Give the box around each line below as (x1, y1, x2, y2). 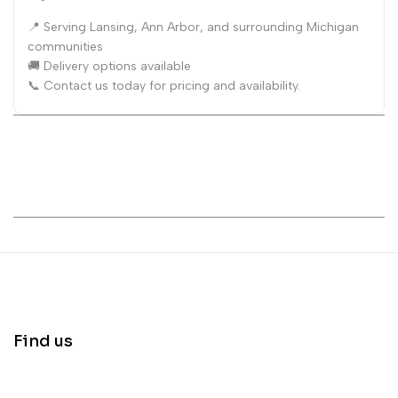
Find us (13, 330, 73, 351)
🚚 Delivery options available (28, 58, 191, 74)
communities (28, 38, 103, 54)
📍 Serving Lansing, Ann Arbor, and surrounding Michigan (28, 19, 359, 35)
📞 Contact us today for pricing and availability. (28, 77, 300, 93)
